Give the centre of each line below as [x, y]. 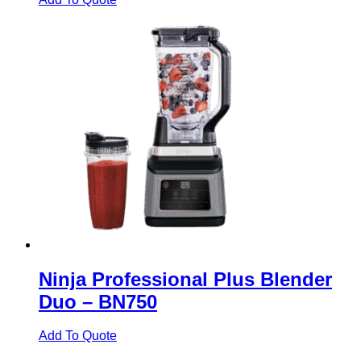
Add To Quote [78, 336]
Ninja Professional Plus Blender [185, 279]
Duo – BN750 [98, 301]
